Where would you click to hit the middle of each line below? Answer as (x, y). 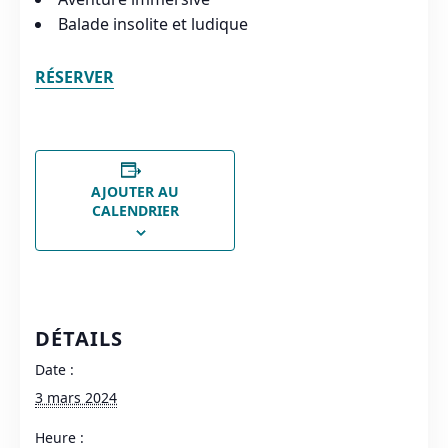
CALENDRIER (135, 211)
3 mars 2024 (76, 398)
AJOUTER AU (135, 192)
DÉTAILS (79, 339)
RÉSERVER (74, 77)
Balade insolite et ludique (153, 24)
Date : (54, 370)
